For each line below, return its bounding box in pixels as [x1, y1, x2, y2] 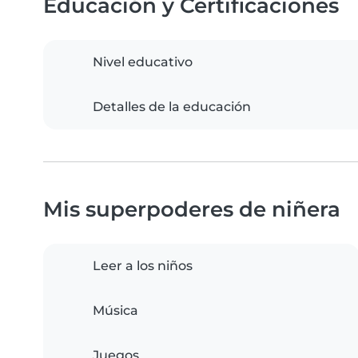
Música [93, 303, 138, 319]
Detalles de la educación [93, 99, 251, 115]
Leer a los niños [93, 258, 193, 274]
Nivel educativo [93, 54, 193, 70]
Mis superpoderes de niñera [43, 197, 340, 222]
